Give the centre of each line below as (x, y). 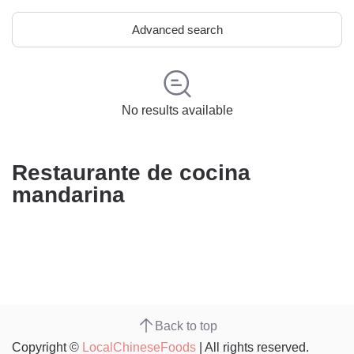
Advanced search (177, 30)
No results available (177, 110)
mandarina (68, 195)
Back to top (186, 326)
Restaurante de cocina (131, 173)
